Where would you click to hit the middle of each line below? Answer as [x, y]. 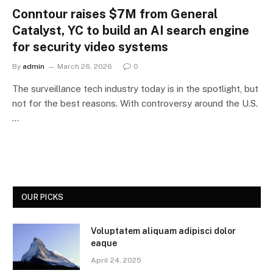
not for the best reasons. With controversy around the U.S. [135, 103]
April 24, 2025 [116, 260]
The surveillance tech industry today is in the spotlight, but [135, 88]
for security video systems [90, 47]
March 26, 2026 [85, 66]
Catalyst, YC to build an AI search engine [131, 30]
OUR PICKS [43, 197]
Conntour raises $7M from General [115, 14]
